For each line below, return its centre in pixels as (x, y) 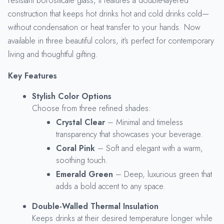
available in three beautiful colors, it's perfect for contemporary (111, 40)
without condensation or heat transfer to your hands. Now (104, 27)
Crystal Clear (80, 122)
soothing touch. (82, 160)
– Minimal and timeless (144, 122)
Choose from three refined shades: (91, 108)
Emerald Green (84, 174)
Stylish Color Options (72, 96)
